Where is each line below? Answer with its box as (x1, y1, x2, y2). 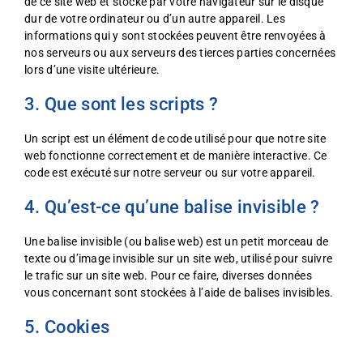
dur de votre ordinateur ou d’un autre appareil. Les (24, 12, 286, 25)
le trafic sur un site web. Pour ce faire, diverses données (24, 269, 312, 282)
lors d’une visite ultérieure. (24, 63, 160, 76)
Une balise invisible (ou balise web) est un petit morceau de (24, 235, 329, 248)
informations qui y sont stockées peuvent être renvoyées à (24, 29, 327, 42)
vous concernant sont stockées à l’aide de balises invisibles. (24, 286, 334, 299)
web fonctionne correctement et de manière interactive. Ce (24, 149, 327, 162)
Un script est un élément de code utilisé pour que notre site (24, 132, 327, 145)
